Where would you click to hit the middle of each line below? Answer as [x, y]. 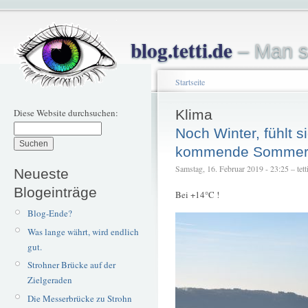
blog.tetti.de [181, 50]
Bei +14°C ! [197, 194]
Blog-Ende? [49, 213]
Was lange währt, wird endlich [83, 231]
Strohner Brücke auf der [71, 265]
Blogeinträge [55, 192]
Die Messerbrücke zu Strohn [79, 298]
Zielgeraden [49, 280]
